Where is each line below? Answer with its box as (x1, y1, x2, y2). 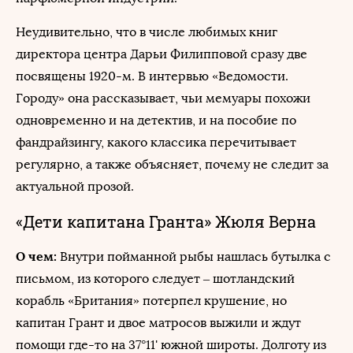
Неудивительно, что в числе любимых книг (16, 24, 277, 39)
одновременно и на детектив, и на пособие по (16, 113, 296, 128)
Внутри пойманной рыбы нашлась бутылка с (60, 249, 331, 264)
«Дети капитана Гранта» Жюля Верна (16, 211, 316, 232)
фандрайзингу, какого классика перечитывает (16, 135, 296, 150)
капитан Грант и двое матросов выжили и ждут (16, 315, 301, 330)
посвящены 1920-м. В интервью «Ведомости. (16, 69, 288, 84)
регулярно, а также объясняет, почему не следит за (16, 157, 329, 172)
